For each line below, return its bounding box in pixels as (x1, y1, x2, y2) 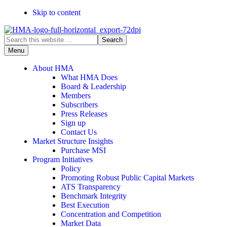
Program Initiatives (32, 155, 93, 164)
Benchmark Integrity (61, 192, 127, 200)
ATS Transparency (61, 182, 121, 191)
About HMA (32, 64, 74, 72)
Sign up (61, 119, 86, 127)
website (4, 52, 28, 61)
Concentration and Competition (61, 210, 161, 218)
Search (4, 34, 25, 43)
